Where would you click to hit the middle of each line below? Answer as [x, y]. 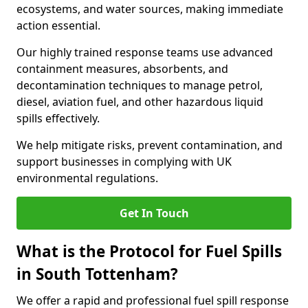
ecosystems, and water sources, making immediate [150, 9]
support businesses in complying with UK [124, 162]
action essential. [58, 25]
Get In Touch [154, 213]
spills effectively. [58, 118]
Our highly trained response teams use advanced [145, 52]
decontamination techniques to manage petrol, [140, 85]
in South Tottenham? [97, 274]
